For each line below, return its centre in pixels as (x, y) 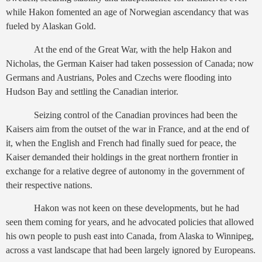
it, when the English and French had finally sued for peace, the (121, 143)
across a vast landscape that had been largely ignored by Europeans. (131, 250)
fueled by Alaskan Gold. (51, 26)
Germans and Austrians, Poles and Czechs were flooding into (119, 77)
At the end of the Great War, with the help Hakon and (133, 49)
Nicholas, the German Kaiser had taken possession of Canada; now (130, 63)
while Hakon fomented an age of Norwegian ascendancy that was (127, 12)
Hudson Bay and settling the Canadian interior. (92, 91)
